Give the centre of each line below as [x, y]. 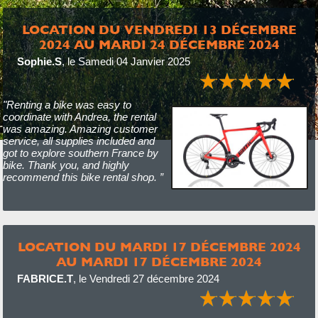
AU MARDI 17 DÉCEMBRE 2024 [159, 262]
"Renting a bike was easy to [67, 105]
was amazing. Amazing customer [80, 129]
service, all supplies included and [78, 141]
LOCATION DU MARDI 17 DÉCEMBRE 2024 [159, 247]
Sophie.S [39, 61]
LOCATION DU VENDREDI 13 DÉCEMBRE [159, 29]
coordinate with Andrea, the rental [79, 117]
